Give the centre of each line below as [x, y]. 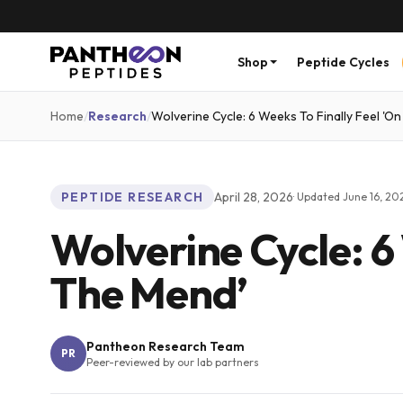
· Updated [318, 197]
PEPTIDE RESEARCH [133, 197]
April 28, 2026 [254, 197]
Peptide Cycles [343, 62]
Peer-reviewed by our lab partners [173, 362]
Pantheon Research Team [166, 346]
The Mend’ [149, 292]
